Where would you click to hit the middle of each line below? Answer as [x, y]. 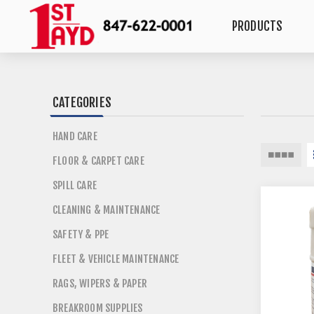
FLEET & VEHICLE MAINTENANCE [116, 259]
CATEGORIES [82, 102]
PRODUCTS [257, 26]
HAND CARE [75, 136]
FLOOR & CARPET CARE [98, 161]
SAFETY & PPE [81, 234]
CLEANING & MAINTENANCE [107, 210]
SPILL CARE [75, 185]
